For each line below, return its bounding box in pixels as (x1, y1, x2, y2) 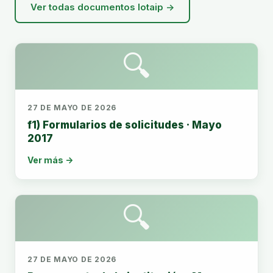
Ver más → (27, 155, 73, 165)
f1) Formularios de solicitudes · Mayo (27, 119, 222, 131)
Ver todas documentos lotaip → (30, 1, 174, 13)
